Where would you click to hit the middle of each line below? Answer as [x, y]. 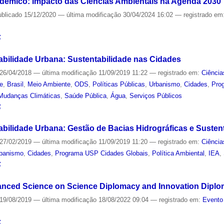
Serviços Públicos [156, 95]
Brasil [15, 84]
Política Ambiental [178, 153]
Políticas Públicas [119, 84]
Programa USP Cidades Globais [102, 153]
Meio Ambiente [49, 84]
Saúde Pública [86, 95]
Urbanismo [165, 84]
